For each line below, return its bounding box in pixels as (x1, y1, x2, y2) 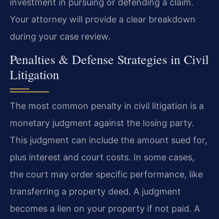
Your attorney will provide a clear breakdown (10, 14, 196, 24)
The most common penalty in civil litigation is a (10, 100, 204, 111)
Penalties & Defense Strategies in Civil (10, 50, 209, 67)
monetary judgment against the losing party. (10, 117, 194, 128)
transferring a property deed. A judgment (10, 186, 181, 197)
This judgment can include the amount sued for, (10, 134, 207, 145)
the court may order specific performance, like (10, 169, 203, 179)
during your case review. (10, 31, 110, 42)
